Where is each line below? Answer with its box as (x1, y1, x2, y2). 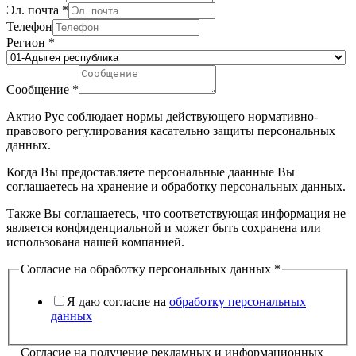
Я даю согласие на (67, 295, 169, 309)
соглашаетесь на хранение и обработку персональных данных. (6, 179, 346, 193)
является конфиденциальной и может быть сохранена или (6, 220, 321, 234)
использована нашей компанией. (6, 234, 184, 249)
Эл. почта (6, 2, 62, 17)
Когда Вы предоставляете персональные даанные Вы (6, 164, 295, 179)
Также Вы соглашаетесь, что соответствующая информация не (6, 206, 346, 220)
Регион (6, 35, 48, 49)
